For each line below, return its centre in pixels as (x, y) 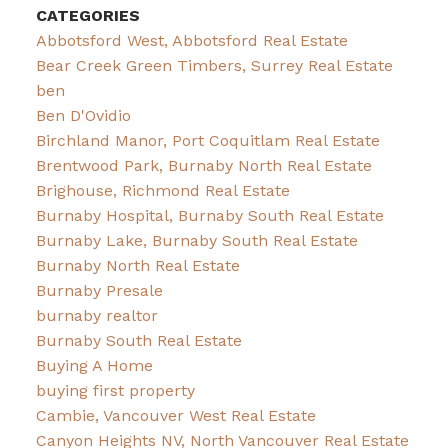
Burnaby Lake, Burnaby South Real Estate (196, 240)
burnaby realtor (96, 315)
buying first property (115, 390)
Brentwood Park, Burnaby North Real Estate (203, 165)
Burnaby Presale (99, 290)
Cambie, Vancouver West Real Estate (175, 415)
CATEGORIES (87, 15)
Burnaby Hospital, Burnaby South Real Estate (209, 215)
